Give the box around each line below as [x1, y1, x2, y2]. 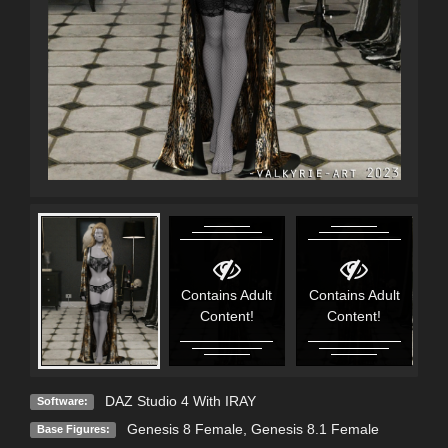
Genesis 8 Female [126, 420, 243, 437]
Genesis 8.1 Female [250, 420, 379, 437]
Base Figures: [36, 422, 110, 435]
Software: [36, 394, 88, 407]
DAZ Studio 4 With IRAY [104, 392, 256, 409]
